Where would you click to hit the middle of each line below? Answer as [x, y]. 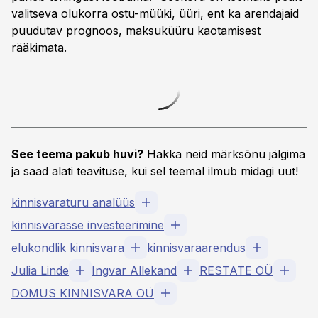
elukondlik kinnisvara [68, 248]
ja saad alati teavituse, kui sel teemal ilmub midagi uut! [155, 171]
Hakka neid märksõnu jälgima [224, 154]
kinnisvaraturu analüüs [73, 202]
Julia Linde [40, 270]
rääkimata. [39, 48]
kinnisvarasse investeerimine [88, 225]
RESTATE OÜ [236, 270]
